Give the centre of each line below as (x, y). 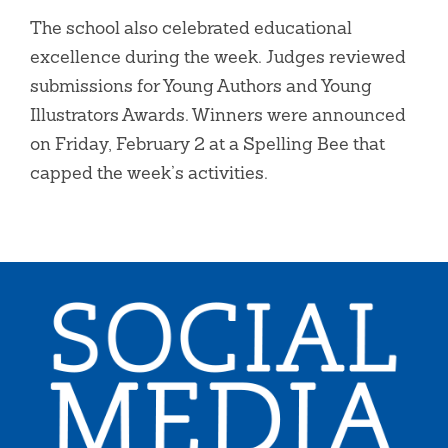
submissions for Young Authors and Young (201, 86)
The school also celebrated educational (191, 28)
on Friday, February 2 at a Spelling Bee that (207, 144)
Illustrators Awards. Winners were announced (218, 115)
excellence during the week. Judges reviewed (218, 57)
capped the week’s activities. (149, 173)
